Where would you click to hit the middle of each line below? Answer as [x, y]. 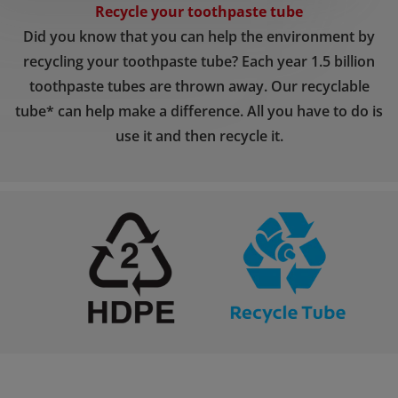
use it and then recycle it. [199, 136]
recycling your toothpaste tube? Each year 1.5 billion [199, 62]
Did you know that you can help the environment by [199, 37]
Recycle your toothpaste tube [199, 12]
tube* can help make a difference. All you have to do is [199, 111]
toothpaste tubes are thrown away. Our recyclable [199, 87]
